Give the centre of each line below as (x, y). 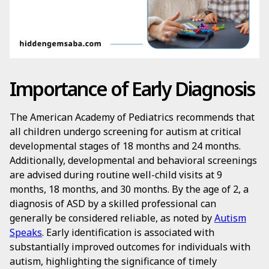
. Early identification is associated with (128, 232)
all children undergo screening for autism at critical (125, 131)
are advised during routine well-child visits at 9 (116, 175)
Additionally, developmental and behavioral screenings (133, 160)
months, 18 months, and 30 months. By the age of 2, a (129, 189)
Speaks (26, 232)
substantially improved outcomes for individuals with (130, 247)
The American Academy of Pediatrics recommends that (132, 117)
